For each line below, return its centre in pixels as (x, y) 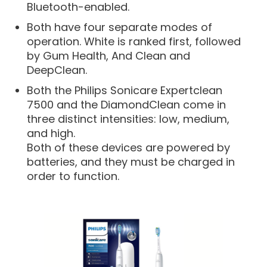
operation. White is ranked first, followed (134, 41)
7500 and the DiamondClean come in (126, 104)
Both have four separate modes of (119, 27)
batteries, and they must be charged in (131, 162)
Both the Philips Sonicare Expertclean (125, 90)
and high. (51, 133)
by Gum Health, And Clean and (108, 55)
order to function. (73, 176)
